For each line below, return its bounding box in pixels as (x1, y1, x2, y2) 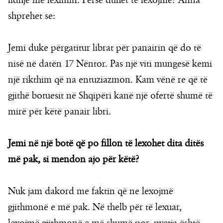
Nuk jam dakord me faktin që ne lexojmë (8, 185, 173, 198)
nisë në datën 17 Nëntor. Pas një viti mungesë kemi (8, 58, 212, 70)
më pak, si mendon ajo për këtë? (8, 153, 139, 166)
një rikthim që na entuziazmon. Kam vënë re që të (8, 74, 208, 86)
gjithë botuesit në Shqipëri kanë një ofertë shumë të (8, 90, 213, 102)
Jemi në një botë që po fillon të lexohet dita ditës (8, 137, 204, 150)
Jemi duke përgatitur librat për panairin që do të (8, 42, 201, 54)
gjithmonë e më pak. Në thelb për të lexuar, (8, 201, 182, 214)
